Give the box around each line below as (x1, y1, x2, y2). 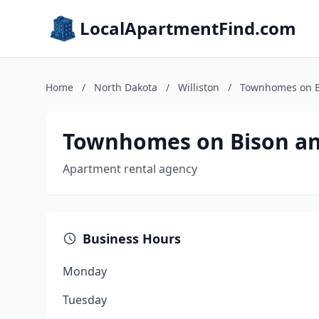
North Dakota (94, 80, 157, 94)
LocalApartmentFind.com (80, 16, 296, 40)
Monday (63, 263, 107, 279)
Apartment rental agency (63, 161, 197, 177)
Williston (178, 80, 219, 94)
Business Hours (83, 230, 181, 247)
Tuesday (63, 292, 107, 308)
